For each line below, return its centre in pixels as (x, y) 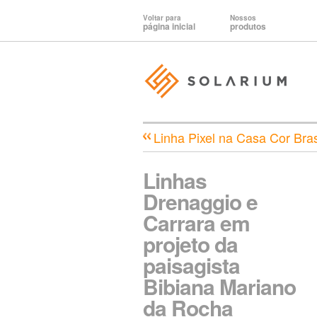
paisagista (191, 265)
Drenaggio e (200, 201)
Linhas (175, 180)
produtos (248, 26)
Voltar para (162, 18)
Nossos (243, 18)
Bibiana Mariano (219, 286)
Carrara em (196, 222)
